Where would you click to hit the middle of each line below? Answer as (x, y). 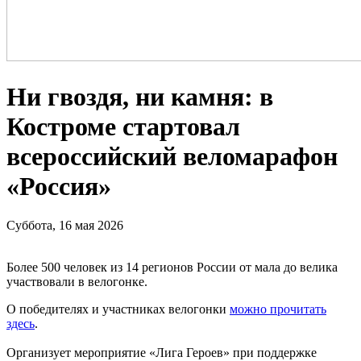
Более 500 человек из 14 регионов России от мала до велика (172, 268)
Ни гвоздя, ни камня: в (140, 96)
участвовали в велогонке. (77, 282)
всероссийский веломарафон (172, 156)
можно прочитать (278, 309)
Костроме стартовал (123, 126)
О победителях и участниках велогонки (118, 309)
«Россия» (59, 186)
